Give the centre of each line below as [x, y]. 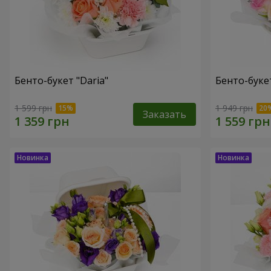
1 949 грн [234, 108]
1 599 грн [33, 108]
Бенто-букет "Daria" [61, 81]
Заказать [165, 115]
